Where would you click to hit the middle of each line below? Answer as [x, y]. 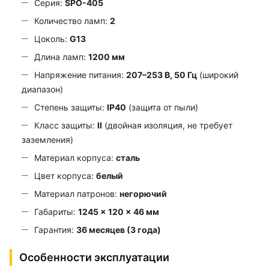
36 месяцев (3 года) [119, 229]
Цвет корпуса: [65, 175]
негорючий [143, 193]
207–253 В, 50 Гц [162, 74]
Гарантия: [55, 229]
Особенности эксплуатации [94, 257]
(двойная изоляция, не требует [167, 125]
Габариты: [56, 211]
